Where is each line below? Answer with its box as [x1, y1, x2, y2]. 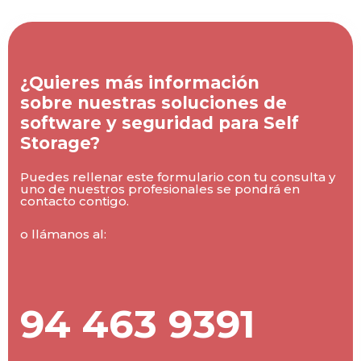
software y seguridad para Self [20, 112, 299, 133]
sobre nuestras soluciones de [20, 92, 287, 113]
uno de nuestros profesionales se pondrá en [20, 180, 300, 197]
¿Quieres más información [20, 72, 259, 93]
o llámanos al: [20, 226, 110, 243]
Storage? [20, 132, 100, 153]
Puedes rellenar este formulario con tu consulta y [20, 168, 335, 185]
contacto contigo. [20, 193, 129, 209]
